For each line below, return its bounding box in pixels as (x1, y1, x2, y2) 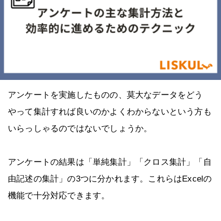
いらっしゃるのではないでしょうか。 (8, 124, 152, 134)
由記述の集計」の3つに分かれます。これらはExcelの (8, 174, 212, 184)
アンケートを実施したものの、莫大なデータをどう (8, 90, 203, 100)
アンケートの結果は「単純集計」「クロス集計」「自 (8, 157, 212, 167)
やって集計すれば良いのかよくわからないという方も (8, 107, 212, 117)
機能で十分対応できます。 (8, 191, 110, 201)
